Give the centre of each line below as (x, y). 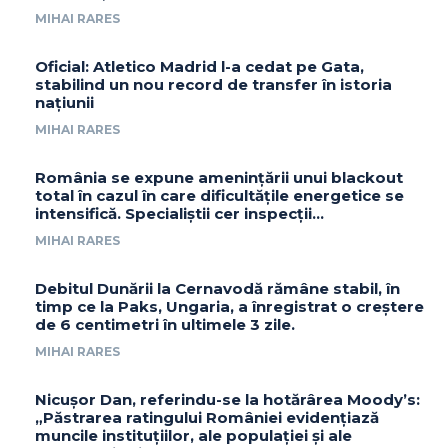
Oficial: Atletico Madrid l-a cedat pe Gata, (199, 66)
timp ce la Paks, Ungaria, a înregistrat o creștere (229, 306)
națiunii (64, 102)
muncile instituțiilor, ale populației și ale (193, 435)
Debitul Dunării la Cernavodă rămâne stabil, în (217, 288)
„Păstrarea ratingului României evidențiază (207, 417)
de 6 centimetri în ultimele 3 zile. (165, 324)
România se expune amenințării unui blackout (219, 177)
